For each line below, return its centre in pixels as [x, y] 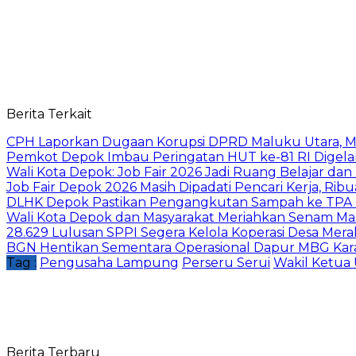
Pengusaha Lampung [109, 262]
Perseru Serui [226, 262]
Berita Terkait [49, 114]
